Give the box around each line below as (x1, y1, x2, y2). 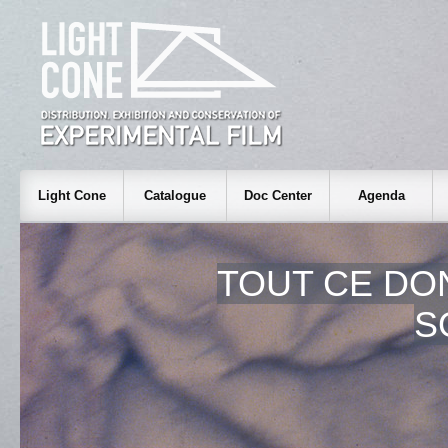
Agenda (357, 188, 405, 203)
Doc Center (244, 188, 312, 203)
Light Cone (37, 188, 106, 203)
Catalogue (144, 188, 206, 203)
